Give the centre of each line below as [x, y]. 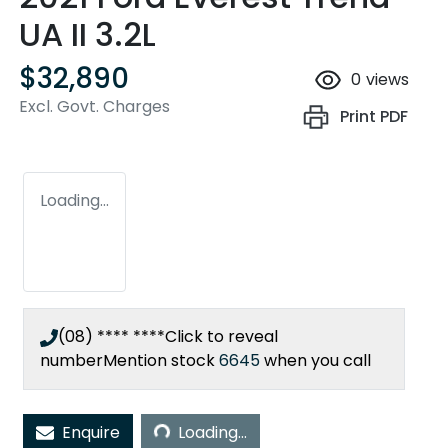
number [71, 361]
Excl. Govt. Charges [94, 107]
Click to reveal [221, 337]
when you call [317, 361]
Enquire [91, 433]
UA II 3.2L [87, 35]
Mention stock [161, 361]
